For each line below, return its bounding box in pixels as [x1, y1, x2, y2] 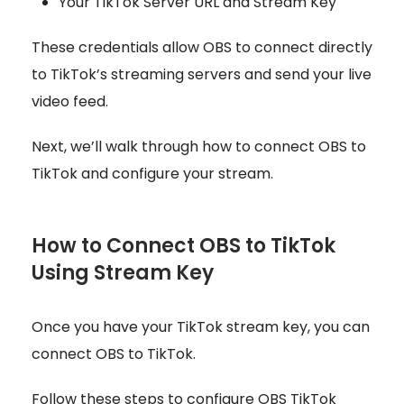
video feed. [32, 90, 108, 112]
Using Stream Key [32, 258, 214, 287]
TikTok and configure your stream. [32, 162, 273, 184]
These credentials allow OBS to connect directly [32, 36, 372, 58]
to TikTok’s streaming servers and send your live [32, 63, 372, 85]
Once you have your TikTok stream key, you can [32, 316, 370, 337]
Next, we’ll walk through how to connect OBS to [32, 135, 366, 157]
